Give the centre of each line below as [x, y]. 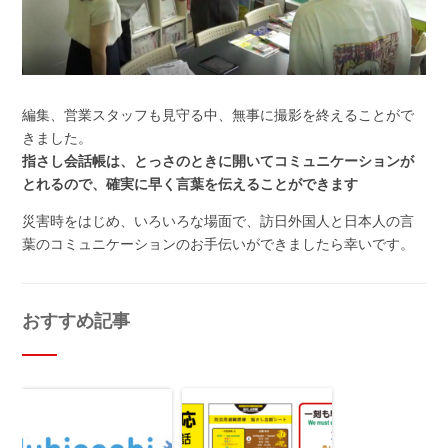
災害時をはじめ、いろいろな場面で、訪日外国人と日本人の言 [217, 221]
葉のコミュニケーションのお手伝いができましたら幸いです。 [217, 244]
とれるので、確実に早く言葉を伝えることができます [189, 184]
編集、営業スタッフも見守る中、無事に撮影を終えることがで [217, 115]
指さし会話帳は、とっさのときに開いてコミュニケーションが [217, 161]
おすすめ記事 [75, 320]
